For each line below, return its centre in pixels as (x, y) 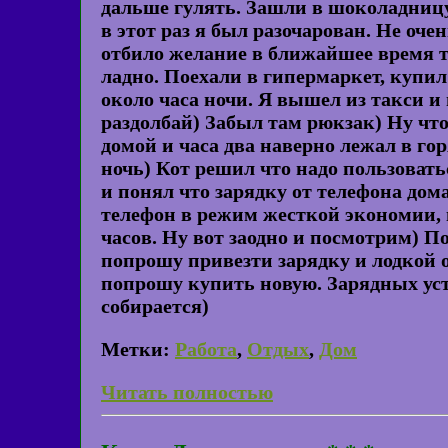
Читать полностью (187, 392)
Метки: (135, 349)
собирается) (155, 306)
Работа (206, 349)
